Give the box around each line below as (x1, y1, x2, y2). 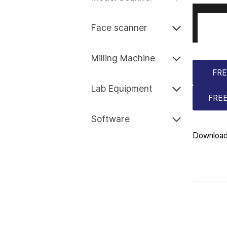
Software (91, 113, 130, 124)
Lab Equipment (91, 83, 153, 94)
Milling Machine (91, 53, 155, 63)
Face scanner (91, 22, 147, 33)
